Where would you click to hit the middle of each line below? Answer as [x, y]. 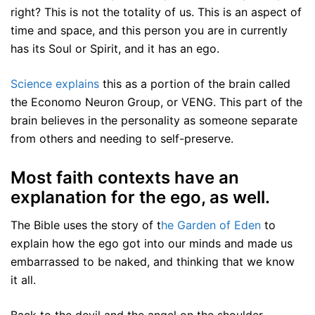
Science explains [55, 84]
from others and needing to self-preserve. [122, 139]
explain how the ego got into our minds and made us [152, 244]
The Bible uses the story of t [86, 225]
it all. [23, 280]
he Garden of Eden [211, 225]
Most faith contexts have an [125, 178]
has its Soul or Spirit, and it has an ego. [115, 49]
